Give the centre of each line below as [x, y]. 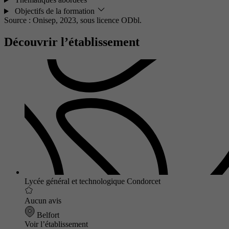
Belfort [47, 215]
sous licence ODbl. [111, 20]
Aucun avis [43, 201]
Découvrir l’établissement [72, 42]
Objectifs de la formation [54, 11]
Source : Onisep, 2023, [42, 20]
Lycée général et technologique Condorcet [93, 181]
